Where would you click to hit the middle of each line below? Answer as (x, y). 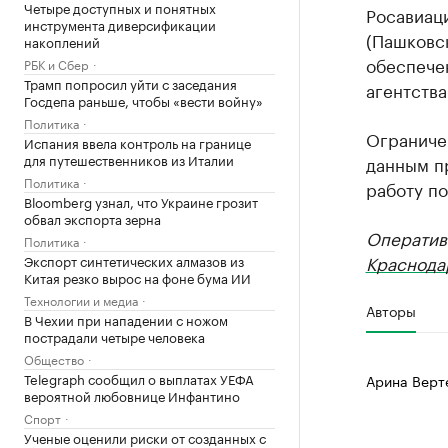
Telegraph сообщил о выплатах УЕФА (139, 378)
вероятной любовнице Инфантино (132, 395)
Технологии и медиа (81, 299)
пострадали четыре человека (114, 336)
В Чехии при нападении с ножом (126, 319)
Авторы (390, 310)
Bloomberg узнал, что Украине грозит (141, 201)
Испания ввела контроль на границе (137, 142)
